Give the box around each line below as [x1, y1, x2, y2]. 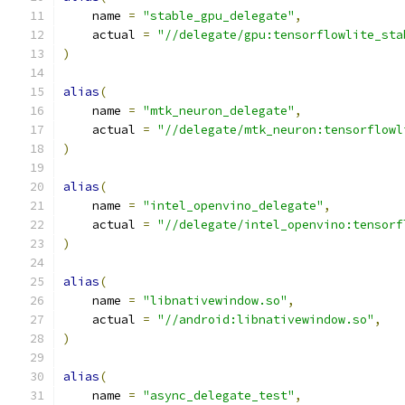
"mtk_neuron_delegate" [143, 103, 295, 118]
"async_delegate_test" [143, 388, 295, 403]
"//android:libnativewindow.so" [157, 312, 374, 327]
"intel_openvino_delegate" [143, 198, 324, 213]
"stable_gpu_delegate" [143, 8, 295, 24]
